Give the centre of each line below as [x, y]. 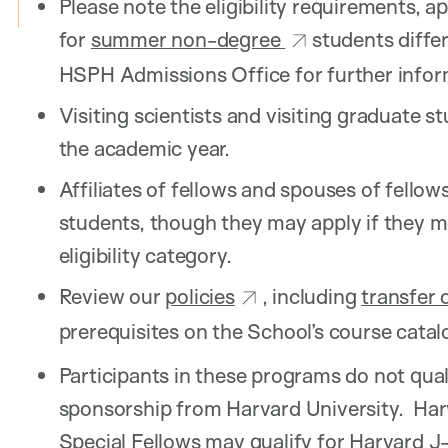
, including [311, 296]
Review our [112, 296]
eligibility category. [145, 255]
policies [200, 296]
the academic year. [144, 148]
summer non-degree [188, 38]
